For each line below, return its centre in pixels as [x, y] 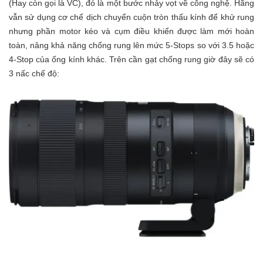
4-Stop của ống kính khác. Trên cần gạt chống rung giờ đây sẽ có [131, 59]
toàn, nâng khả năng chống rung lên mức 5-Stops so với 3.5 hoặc [131, 45]
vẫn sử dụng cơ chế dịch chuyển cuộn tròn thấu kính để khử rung [131, 17]
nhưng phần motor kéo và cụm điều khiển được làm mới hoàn [131, 31]
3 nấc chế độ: [34, 73]
